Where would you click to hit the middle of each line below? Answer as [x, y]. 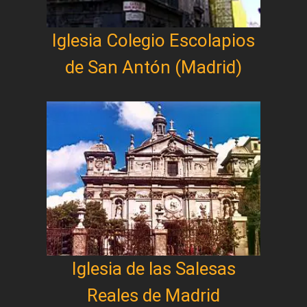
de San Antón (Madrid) [153, 67]
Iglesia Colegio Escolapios [153, 40]
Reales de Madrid [153, 295]
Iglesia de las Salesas [153, 268]
